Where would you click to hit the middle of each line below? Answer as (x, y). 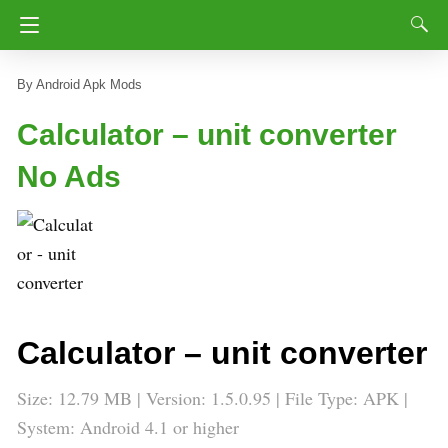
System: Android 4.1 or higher (128, 427)
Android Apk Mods (89, 84)
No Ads (69, 176)
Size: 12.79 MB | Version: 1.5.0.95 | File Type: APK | (212, 398)
